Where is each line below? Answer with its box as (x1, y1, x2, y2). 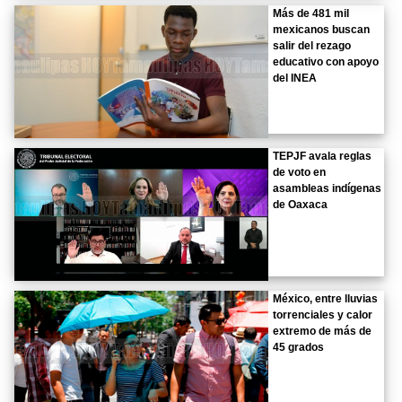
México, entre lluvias (273, 292, 379, 305)
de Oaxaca (273, 197, 328, 211)
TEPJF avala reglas (273, 149, 372, 162)
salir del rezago (273, 39, 352, 52)
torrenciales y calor (273, 308, 373, 321)
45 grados (273, 340, 325, 354)
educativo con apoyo (273, 55, 380, 68)
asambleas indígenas (273, 181, 382, 195)
